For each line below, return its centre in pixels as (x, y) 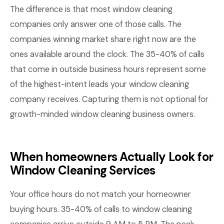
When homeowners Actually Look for (112, 157)
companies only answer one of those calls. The (96, 24)
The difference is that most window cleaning (91, 9)
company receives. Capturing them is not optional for (109, 99)
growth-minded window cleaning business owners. (102, 114)
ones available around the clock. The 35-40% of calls (107, 54)
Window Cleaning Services (83, 170)
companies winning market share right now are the (103, 39)
